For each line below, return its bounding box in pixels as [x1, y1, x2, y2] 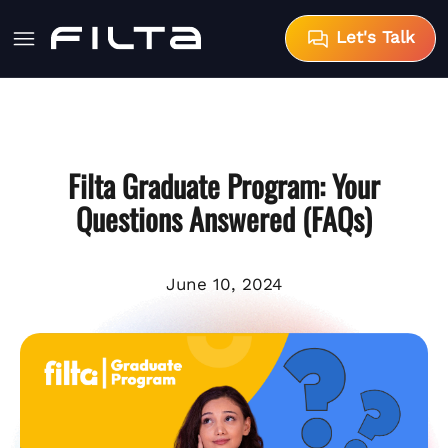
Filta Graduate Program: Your [68, 162, 380, 208]
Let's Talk [330, 27, 415, 47]
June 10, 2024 [166, 273, 282, 294]
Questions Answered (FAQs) [76, 195, 372, 241]
